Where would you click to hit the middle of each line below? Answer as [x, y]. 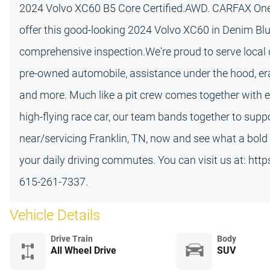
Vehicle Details [55, 215]
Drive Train [72, 238]
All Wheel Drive [83, 250]
